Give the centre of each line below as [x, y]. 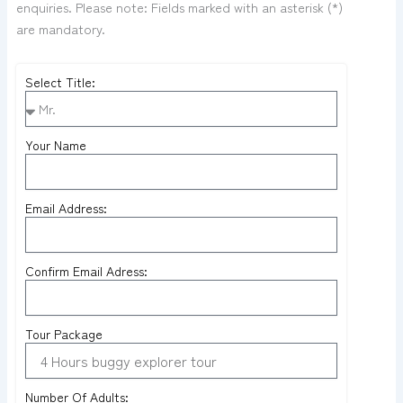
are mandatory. [60, 28]
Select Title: [60, 81]
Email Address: [66, 207]
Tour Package [63, 333]
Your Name [55, 144]
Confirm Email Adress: [86, 270]
